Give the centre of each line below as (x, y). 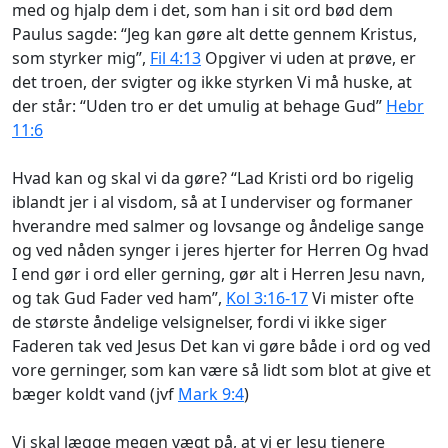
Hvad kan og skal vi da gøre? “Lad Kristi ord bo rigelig (213, 177)
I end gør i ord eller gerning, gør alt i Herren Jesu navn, (218, 273)
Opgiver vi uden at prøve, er (308, 57)
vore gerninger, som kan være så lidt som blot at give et (221, 369)
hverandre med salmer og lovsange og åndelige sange (218, 225)
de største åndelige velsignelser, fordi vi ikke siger (199, 321)
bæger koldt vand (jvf (95, 393)
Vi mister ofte (361, 297)
